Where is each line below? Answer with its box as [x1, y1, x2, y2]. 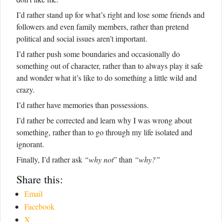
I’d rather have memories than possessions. [16, 100, 149, 111]
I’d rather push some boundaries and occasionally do [16, 49, 180, 59]
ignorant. [16, 139, 44, 150]
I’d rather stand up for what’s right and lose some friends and [16, 9, 205, 20]
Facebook [24, 201, 55, 212]
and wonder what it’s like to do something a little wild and [16, 72, 197, 83]
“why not [84, 154, 113, 165]
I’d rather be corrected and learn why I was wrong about [16, 115, 192, 126]
